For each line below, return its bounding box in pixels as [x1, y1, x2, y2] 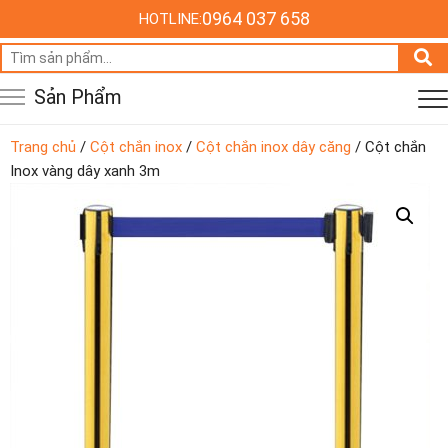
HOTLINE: [138, 10, 202, 28]
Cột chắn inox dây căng [196, 138, 351, 156]
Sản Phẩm [34, 85, 122, 109]
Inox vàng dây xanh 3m [10, 162, 160, 180]
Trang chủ [10, 138, 76, 156]
